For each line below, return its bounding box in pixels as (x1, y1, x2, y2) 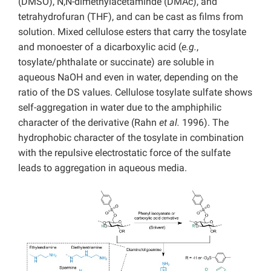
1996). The (180, 116, 229, 128)
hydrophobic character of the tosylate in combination (18, 131, 244, 143)
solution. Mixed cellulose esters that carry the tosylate (18, 25, 246, 38)
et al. (159, 116, 180, 128)
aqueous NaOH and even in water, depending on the (18, 71, 238, 83)
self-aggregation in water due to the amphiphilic (18, 101, 221, 113)
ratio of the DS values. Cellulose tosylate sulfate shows (18, 86, 252, 98)
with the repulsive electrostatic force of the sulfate (18, 146, 230, 158)
